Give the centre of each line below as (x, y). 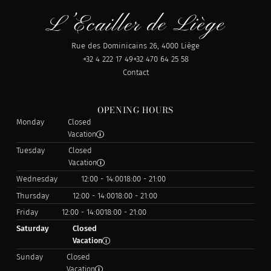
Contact (135, 73)
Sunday (29, 257)
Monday (30, 122)
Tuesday (30, 151)
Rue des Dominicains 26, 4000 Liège (135, 46)
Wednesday (37, 179)
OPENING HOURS (135, 110)
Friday (27, 212)
